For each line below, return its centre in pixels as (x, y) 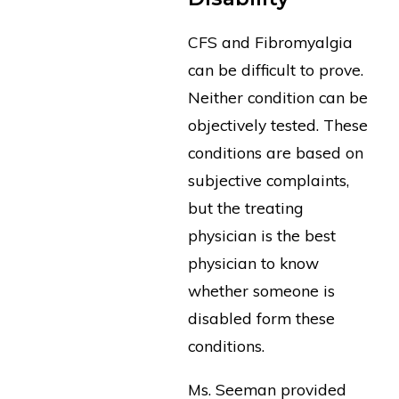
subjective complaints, (269, 180)
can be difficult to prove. (276, 70)
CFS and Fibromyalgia (271, 42)
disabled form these (262, 318)
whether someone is (262, 291)
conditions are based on (276, 153)
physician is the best (262, 236)
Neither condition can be (278, 98)
